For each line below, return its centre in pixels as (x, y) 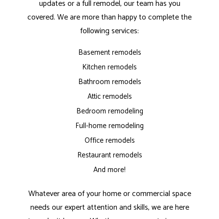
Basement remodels (109, 53)
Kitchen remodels (109, 67)
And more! (109, 170)
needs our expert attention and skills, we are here (109, 208)
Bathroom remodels (109, 82)
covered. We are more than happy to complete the (109, 18)
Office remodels (109, 141)
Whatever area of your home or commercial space (109, 194)
